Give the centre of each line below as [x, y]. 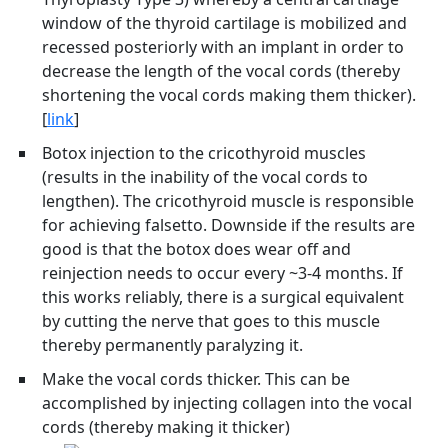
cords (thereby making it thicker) [166, 427]
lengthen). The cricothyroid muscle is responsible [228, 201]
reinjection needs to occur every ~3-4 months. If [222, 273]
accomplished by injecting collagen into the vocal [227, 403]
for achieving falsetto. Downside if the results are [228, 225]
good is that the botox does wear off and [196, 249]
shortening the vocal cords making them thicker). [229, 95]
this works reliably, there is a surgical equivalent [223, 297]
